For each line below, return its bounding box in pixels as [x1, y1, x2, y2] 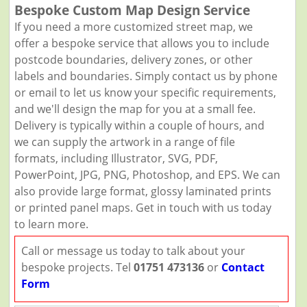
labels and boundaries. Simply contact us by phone [14, 69, 278, 84]
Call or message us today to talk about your [21, 243, 245, 258]
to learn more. [14, 217, 88, 232]
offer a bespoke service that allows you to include [14, 36, 269, 51]
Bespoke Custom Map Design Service [14, 1, 250, 19]
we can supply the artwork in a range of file [14, 134, 235, 149]
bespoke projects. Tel [21, 260, 134, 275]
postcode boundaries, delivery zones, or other [14, 52, 253, 67]
